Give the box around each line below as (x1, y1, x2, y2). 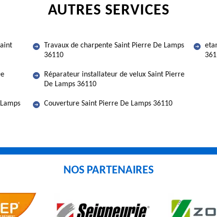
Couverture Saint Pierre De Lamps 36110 (44, 100, 172, 108)
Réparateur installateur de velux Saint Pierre (44, 71, 185, 78)
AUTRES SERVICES (47, 3, 170, 18)
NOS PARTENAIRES (63, 165, 154, 176)
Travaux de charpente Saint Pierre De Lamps (44, 42, 184, 49)
